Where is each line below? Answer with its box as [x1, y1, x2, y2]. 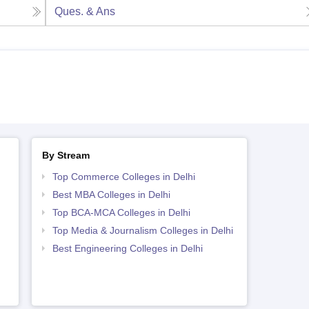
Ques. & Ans [54, 6, 116, 18]
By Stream [41, 150, 90, 161]
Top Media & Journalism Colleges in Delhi [52, 225, 233, 237]
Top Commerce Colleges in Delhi [52, 171, 195, 183]
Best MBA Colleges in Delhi [52, 189, 170, 201]
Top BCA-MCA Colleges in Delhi [52, 207, 190, 219]
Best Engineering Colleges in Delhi [52, 243, 203, 255]
